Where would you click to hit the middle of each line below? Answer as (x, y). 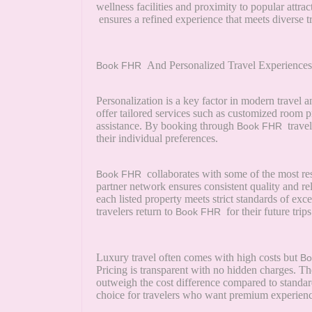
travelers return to (136, 212)
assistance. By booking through (166, 126)
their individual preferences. (157, 139)
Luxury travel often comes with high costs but (198, 258)
